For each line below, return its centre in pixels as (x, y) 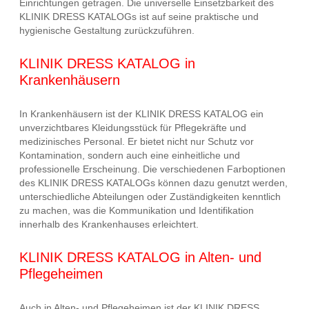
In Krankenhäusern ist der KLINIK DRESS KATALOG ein (141, 113)
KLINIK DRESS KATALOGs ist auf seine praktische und (139, 16)
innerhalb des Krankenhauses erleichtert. (109, 224)
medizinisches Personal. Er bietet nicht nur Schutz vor (137, 141)
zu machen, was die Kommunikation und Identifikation (137, 210)
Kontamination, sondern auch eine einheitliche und (130, 155)
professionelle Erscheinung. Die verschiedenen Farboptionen (152, 169)
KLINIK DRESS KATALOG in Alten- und (140, 258)
